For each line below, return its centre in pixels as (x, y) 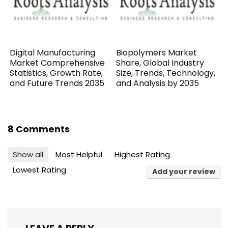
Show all (28, 154)
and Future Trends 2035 (57, 83)
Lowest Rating (39, 169)
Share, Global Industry (160, 63)
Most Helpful (79, 154)
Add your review (184, 171)
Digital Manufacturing (53, 52)
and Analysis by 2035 (158, 83)
